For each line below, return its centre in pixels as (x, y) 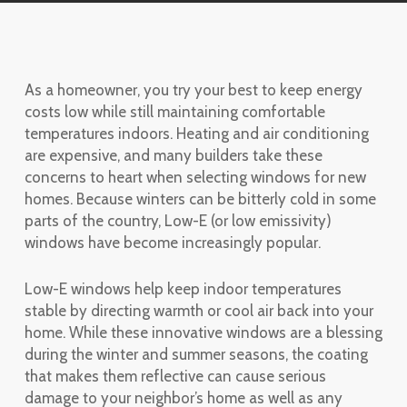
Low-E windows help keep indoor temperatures (183, 289)
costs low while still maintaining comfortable (174, 112)
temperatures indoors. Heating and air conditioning (196, 134)
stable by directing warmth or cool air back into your (199, 311)
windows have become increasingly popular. (172, 243)
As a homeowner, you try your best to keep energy (193, 90)
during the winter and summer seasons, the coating (196, 354)
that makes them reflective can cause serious (175, 376)
